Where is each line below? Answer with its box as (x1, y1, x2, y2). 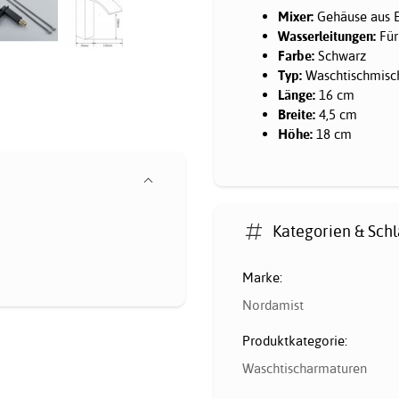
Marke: (242, 269, 282, 287)
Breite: (278, 105, 315, 123)
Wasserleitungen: (278, 27, 376, 45)
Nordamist (242, 297, 304, 314)
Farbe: (278, 46, 314, 64)
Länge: (278, 85, 315, 103)
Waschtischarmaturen (242, 360, 367, 378)
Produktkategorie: (242, 332, 347, 350)
